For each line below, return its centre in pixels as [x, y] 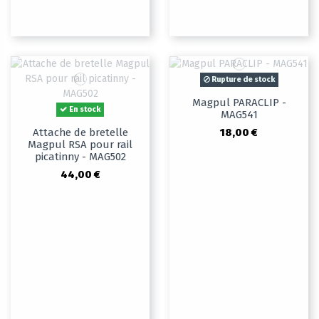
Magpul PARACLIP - [239, 103]
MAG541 [239, 115]
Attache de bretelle [80, 133]
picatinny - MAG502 [80, 157]
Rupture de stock [242, 80]
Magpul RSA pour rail [80, 145]
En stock [84, 110]
